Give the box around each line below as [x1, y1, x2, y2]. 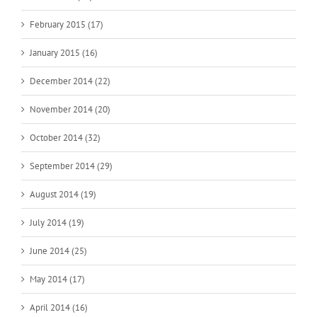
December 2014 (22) [30, 74, 110, 87]
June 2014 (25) [30, 244, 87, 257]
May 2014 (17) [30, 272, 85, 285]
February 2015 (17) [30, 18, 103, 30]
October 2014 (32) [30, 131, 100, 144]
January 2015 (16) [30, 46, 98, 59]
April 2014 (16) [30, 301, 88, 313]
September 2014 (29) [30, 159, 113, 172]
